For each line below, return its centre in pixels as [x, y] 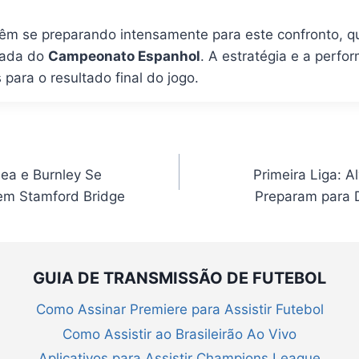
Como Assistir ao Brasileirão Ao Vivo [179, 334]
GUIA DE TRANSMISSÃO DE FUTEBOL [179, 278]
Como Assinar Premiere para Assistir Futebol [179, 310]
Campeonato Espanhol [124, 56]
